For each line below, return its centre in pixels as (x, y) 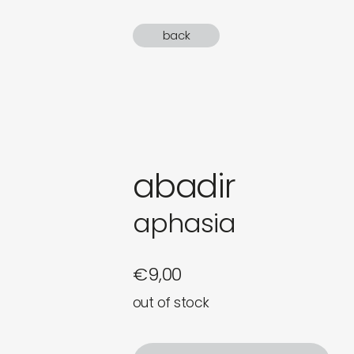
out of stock (171, 303)
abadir (184, 186)
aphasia (185, 224)
